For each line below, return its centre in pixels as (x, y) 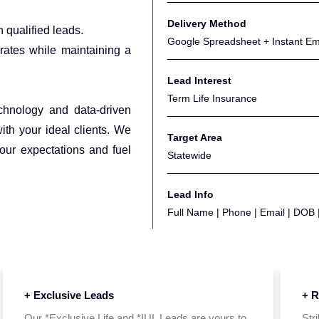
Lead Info (190, 194)
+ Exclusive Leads (69, 295)
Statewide (191, 155)
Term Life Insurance (212, 98)
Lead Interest (199, 80)
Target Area (195, 137)
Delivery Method (207, 23)
